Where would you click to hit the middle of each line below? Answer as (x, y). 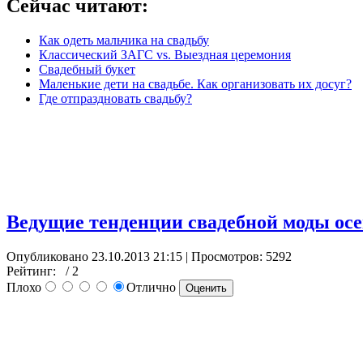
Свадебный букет (87, 70)
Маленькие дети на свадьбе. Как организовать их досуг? (195, 84)
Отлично (153, 288)
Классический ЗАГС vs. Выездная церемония (165, 55)
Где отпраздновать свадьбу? (115, 99)
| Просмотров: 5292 (237, 257)
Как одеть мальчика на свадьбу (124, 41)
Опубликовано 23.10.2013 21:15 (94, 257)
